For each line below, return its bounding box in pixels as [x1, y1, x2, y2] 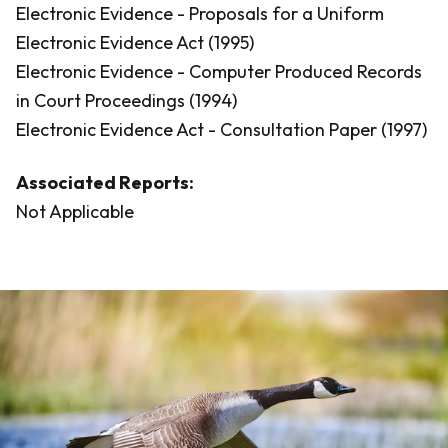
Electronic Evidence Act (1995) [16, 31, 254, 54]
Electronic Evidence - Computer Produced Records [16, 60, 422, 83]
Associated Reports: [16, 171, 194, 194]
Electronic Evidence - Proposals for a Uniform [16, 2, 384, 25]
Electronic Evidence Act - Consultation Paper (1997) [16, 118, 427, 141]
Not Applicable [16, 200, 134, 223]
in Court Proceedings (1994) [16, 89, 237, 112]
